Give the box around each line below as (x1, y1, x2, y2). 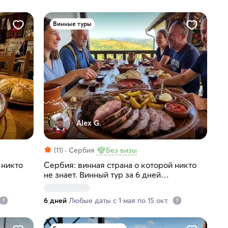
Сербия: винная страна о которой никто (43, 160, 196, 170)
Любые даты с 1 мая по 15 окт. (68, 196, 170, 206)
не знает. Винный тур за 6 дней (43, 169, 161, 180)
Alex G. (76, 118, 101, 128)
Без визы (105, 146, 137, 155)
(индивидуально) (43, 179, 107, 190)
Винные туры (52, 20, 92, 28)
